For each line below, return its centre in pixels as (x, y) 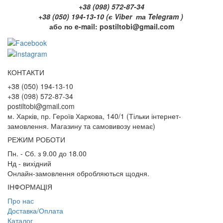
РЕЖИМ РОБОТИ (36, 139)
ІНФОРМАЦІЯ (30, 186)
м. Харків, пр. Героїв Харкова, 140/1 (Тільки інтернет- (94, 116)
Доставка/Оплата (35, 210)
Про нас (21, 200)
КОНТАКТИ (26, 72)
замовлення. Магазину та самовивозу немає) (81, 126)
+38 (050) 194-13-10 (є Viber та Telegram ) (111, 17)
